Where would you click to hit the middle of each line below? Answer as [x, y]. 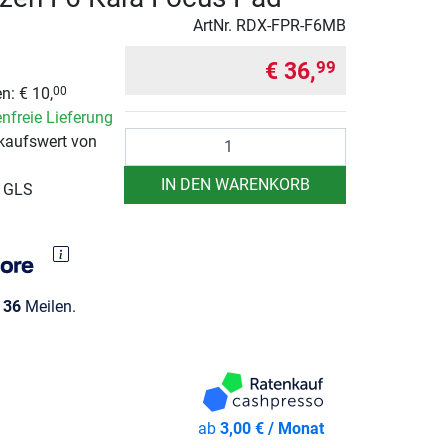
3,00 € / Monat [272, 428]
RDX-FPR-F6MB [291, 25]
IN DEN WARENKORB [235, 184]
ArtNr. [214, 25]
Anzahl [149, 138]
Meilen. [48, 306]
